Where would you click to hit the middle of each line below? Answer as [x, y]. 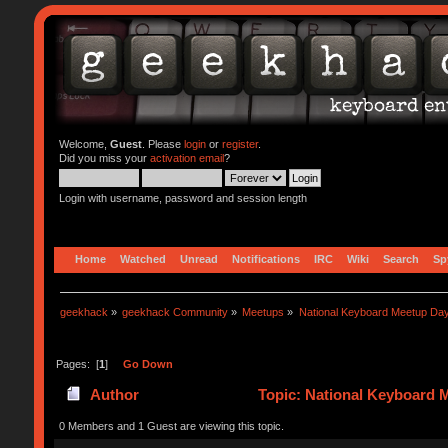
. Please [162, 144]
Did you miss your [104, 158]
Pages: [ [77, 363]
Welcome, [84, 144]
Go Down [147, 363]
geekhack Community [175, 311]
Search [400, 258]
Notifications [265, 258]
